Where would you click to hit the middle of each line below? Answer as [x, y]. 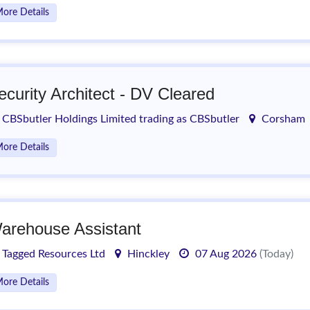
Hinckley [147, 254]
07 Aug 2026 [226, 254]
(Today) [276, 254]
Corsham [282, 119]
